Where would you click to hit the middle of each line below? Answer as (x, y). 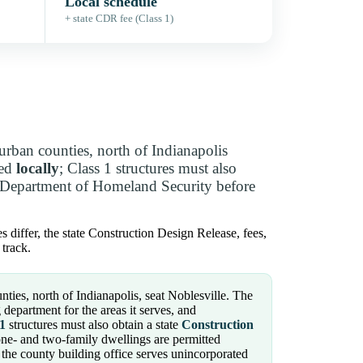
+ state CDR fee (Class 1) (119, 19)
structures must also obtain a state (94, 325)
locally (38, 169)
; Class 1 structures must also (148, 169)
